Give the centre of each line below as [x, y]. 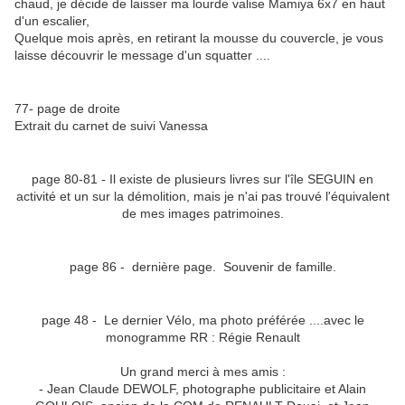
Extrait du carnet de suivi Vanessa [113, 126]
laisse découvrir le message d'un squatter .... [144, 56]
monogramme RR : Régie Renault [202, 338]
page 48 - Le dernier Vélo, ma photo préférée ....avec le [202, 320]
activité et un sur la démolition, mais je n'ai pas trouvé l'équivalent [202, 197]
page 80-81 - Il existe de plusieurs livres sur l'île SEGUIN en [202, 179]
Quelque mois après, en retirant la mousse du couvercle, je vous [199, 38]
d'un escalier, [54, 21]
